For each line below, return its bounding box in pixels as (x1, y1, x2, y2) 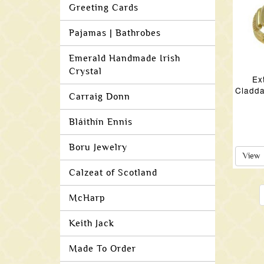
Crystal (69, 66, 102, 77)
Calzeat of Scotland (69, 167, 157, 178)
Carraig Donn (69, 91, 130, 102)
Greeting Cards (69, 2, 138, 13)
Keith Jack (69, 218, 114, 229)
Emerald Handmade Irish (69, 53, 180, 64)
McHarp (69, 193, 105, 203)
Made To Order (69, 243, 136, 254)
